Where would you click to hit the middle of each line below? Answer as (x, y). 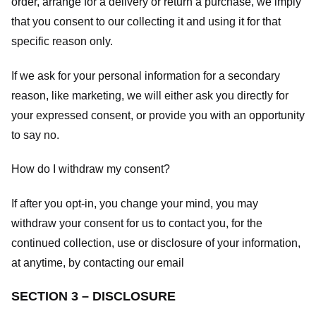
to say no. (35, 135)
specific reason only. (62, 41)
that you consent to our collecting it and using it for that (146, 21)
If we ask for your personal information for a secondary (146, 75)
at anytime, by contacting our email (98, 263)
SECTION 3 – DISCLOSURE (93, 296)
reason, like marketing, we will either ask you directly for (150, 95)
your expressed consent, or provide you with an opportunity (158, 115)
